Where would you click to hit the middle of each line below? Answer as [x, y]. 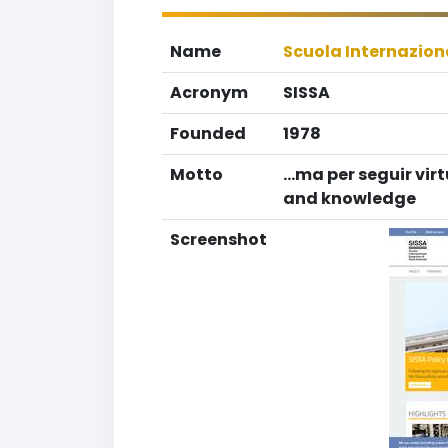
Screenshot [218, 239]
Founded [208, 133]
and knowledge [349, 198]
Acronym [209, 92]
